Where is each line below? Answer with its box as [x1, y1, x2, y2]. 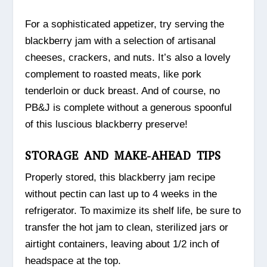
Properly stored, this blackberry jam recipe [25, 171, 216, 183]
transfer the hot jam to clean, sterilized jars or [25, 221, 229, 233]
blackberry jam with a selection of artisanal [25, 35, 216, 46]
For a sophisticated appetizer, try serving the [25, 18, 225, 30]
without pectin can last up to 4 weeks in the [25, 188, 218, 200]
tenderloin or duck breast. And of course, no [25, 85, 221, 97]
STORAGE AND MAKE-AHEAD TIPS [25, 148, 221, 163]
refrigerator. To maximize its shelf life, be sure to [25, 204, 241, 216]
